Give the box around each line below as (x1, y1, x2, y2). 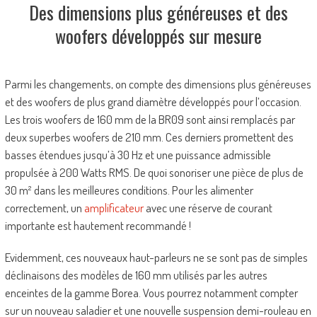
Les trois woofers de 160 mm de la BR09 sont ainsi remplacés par (4, 111, 295, 127)
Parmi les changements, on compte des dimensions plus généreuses (4, 76, 311, 91)
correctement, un (4, 200, 84, 215)
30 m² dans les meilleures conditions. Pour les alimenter (4, 182, 253, 197)
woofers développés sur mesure (54, 21, 262, 50)
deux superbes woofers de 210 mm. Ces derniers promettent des (4, 129, 294, 144)
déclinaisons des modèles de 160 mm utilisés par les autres (4, 267, 267, 282)
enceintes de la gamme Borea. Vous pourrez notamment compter (4, 284, 298, 300)
